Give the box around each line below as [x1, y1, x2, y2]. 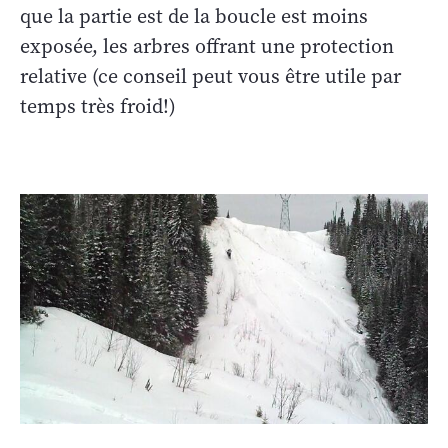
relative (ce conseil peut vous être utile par [20, 63, 401, 91]
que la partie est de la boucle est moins [20, 3, 368, 31]
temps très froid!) [20, 93, 176, 121]
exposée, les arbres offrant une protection [20, 33, 394, 61]
